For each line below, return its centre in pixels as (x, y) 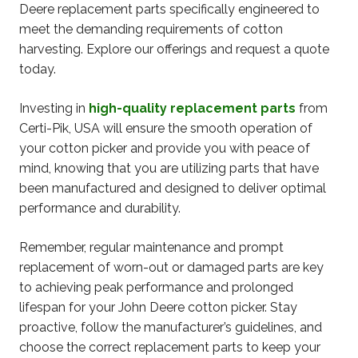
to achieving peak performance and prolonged (156, 288)
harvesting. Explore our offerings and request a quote (174, 50)
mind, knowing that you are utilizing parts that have (169, 169)
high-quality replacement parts (192, 109)
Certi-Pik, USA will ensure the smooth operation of (166, 129)
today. (38, 70)
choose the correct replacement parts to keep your (170, 348)
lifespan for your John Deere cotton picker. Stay (158, 308)
